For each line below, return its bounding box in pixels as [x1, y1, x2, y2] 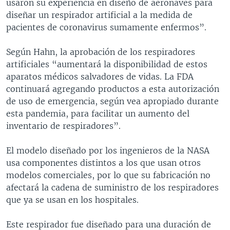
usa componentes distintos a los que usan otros [6, 157, 201, 168]
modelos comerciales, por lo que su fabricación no [6, 169, 210, 180]
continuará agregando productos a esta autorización [6, 83, 219, 94]
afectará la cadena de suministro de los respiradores [6, 182, 219, 193]
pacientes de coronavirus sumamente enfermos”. [6, 22, 206, 32]
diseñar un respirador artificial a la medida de [6, 9, 193, 20]
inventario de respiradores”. [6, 120, 121, 131]
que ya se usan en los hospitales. [6, 194, 139, 205]
